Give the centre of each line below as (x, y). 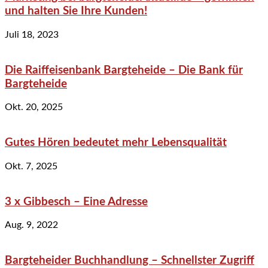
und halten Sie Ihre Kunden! (76, 11)
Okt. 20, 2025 (34, 107)
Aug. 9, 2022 (31, 225)
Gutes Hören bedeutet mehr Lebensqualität (116, 143)
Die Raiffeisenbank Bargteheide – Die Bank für (124, 70)
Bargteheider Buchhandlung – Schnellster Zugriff (130, 260)
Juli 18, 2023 (32, 34)
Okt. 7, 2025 (31, 166)
